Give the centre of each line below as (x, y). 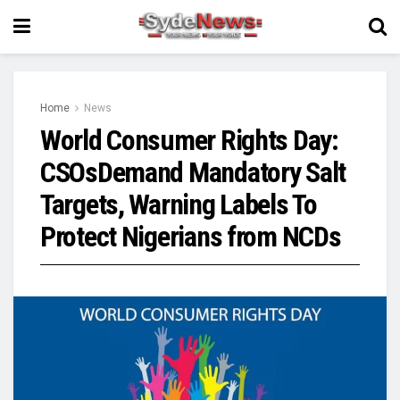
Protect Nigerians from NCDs (191, 237)
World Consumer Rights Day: (189, 140)
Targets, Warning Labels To (179, 204)
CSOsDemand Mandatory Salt (193, 172)
